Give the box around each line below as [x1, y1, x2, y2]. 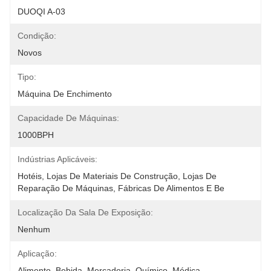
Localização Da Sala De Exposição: [18, 207, 153, 217]
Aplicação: [18, 249, 57, 258]
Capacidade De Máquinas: [18, 113, 119, 123]
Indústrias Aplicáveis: [18, 154, 97, 164]
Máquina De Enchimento [18, 89, 112, 99]
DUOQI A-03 [18, 7, 65, 16]
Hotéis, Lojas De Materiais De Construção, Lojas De [18, 171, 217, 181]
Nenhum [18, 224, 50, 234]
